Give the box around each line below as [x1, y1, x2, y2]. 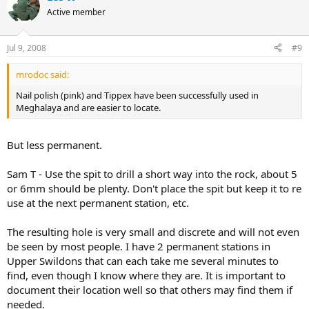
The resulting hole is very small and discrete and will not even [7, 225, 299, 239]
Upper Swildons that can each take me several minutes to [7, 254, 279, 268]
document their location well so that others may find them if [7, 283, 292, 297]
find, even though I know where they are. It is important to [7, 268, 286, 283]
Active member [47, 6, 106, 19]
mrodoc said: [16, 68, 69, 81]
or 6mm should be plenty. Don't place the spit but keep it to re [7, 181, 301, 196]
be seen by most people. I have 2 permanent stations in [7, 239, 270, 254]
